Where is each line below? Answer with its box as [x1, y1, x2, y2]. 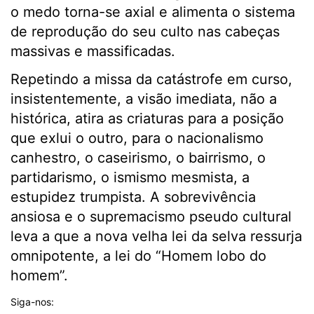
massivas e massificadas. [11, 43, 175, 60]
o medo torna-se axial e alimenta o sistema [11, 4, 295, 21]
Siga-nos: [11, 296, 54, 308]
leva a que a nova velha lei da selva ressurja [11, 228, 302, 245]
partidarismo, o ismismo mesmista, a [11, 169, 250, 186]
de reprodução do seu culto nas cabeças [11, 23, 280, 41]
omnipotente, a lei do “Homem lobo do [11, 247, 266, 265]
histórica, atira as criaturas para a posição [11, 110, 284, 128]
